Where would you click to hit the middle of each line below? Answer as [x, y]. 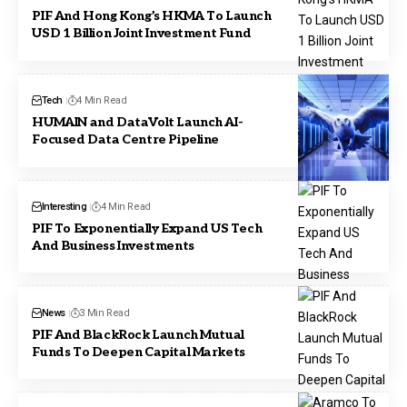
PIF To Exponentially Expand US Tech [147, 229]
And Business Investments [113, 246]
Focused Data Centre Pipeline [126, 140]
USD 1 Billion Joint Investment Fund [142, 34]
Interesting [64, 207]
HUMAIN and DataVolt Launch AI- [138, 123]
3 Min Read [104, 313]
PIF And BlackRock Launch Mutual [138, 334]
